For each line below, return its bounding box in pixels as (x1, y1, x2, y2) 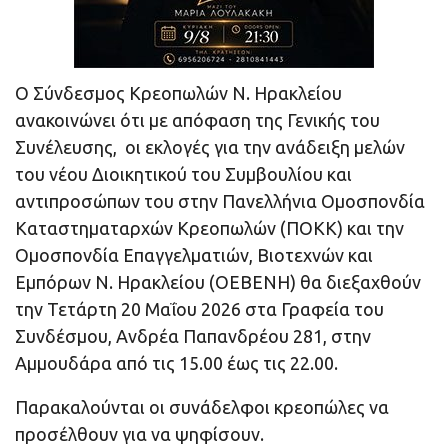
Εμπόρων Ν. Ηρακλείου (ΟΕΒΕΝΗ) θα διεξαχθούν (15, 272, 421, 293)
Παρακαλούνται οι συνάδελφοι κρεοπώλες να (15, 397, 389, 418)
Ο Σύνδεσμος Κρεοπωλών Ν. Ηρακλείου (15, 83, 342, 104)
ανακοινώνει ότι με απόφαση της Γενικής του (15, 110, 380, 131)
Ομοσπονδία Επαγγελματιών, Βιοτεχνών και (15, 245, 373, 266)
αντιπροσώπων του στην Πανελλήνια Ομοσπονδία (15, 191, 425, 212)
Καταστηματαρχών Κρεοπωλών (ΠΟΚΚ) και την (15, 218, 404, 239)
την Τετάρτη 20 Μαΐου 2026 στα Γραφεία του (15, 299, 384, 320)
